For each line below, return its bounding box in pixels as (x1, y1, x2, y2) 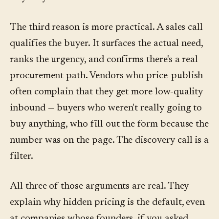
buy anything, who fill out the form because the (10, 119, 209, 130)
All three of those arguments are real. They (10, 181, 189, 192)
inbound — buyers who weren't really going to (10, 103, 202, 113)
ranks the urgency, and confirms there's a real (10, 55, 198, 65)
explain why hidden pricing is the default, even (10, 197, 205, 208)
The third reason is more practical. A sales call (10, 22, 203, 33)
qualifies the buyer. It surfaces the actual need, (10, 39, 203, 49)
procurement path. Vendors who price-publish (10, 71, 203, 81)
